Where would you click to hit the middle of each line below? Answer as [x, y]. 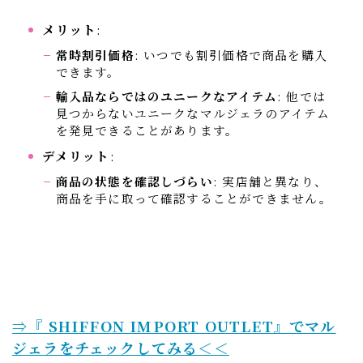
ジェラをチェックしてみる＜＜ [121, 348]
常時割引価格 [95, 55]
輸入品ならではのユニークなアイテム [166, 96]
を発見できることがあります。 [147, 130]
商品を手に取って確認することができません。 [194, 199]
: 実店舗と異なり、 [270, 181]
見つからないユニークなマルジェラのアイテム [192, 113]
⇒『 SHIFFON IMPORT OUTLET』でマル [174, 326]
